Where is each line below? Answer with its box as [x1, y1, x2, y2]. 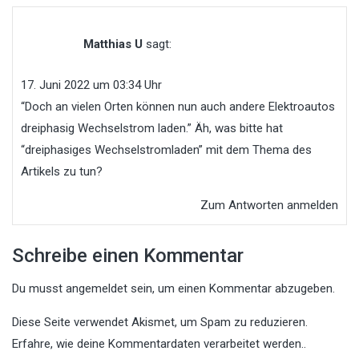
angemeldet [66, 281, 127, 296]
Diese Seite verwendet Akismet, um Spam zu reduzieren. [12, 315, 308, 330]
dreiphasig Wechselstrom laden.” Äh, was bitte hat [21, 121, 283, 136]
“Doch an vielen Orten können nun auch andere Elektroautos [21, 99, 335, 115]
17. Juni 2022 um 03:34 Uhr [21, 78, 162, 93]
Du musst [12, 281, 66, 296]
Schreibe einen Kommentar [12, 244, 244, 268]
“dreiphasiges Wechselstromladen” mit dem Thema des [21, 143, 312, 158]
